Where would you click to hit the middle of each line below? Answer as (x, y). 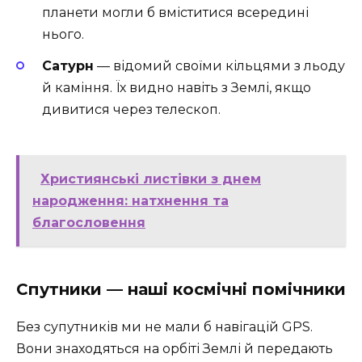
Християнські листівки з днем (151, 179)
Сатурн (68, 65)
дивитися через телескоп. (131, 109)
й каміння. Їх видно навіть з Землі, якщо (177, 87)
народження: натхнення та (130, 200)
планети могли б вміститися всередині (175, 13)
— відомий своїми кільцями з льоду (219, 65)
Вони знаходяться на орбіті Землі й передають (175, 348)
